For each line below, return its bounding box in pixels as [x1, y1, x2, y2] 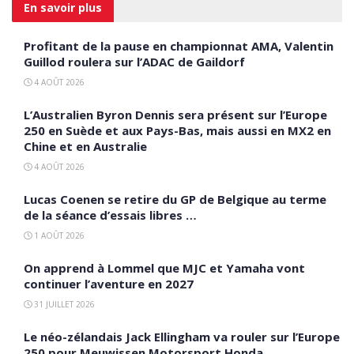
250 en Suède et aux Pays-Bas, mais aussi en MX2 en [24, 122, 331, 138]
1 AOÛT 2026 [32, 229, 85, 241]
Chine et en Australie [24, 137, 147, 154]
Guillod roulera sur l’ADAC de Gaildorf [24, 53, 245, 70]
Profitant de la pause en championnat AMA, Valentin [24, 37, 333, 54]
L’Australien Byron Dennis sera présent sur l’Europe [24, 106, 327, 122]
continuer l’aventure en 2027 [24, 275, 194, 292]
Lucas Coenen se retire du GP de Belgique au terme [24, 190, 326, 207]
